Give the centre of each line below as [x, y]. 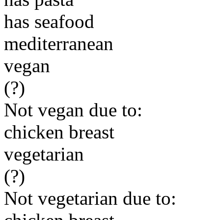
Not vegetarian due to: [90, 198]
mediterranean [59, 43]
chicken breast [59, 132]
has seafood [49, 21]
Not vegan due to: [73, 110]
